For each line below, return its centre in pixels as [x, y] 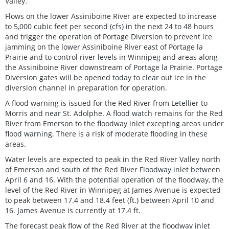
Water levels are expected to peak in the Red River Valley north [113, 159]
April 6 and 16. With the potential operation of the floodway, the [114, 179]
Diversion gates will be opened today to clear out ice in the [106, 77]
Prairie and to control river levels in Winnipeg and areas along [111, 57]
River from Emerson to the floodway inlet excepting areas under [114, 123]
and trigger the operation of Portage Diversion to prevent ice [109, 36]
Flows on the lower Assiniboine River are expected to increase [111, 16]
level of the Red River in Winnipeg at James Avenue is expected [113, 190]
